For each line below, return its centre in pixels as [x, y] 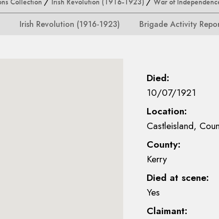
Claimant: [167, 211]
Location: [167, 111]
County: [164, 144]
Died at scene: [178, 177]
